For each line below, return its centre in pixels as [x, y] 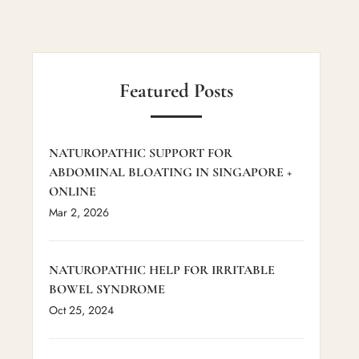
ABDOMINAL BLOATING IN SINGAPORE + [170, 172]
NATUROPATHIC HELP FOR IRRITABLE [162, 270]
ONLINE [73, 191]
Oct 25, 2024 [81, 310]
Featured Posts [176, 90]
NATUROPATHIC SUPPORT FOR [141, 153]
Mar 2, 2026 [79, 212]
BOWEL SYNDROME [107, 289]
